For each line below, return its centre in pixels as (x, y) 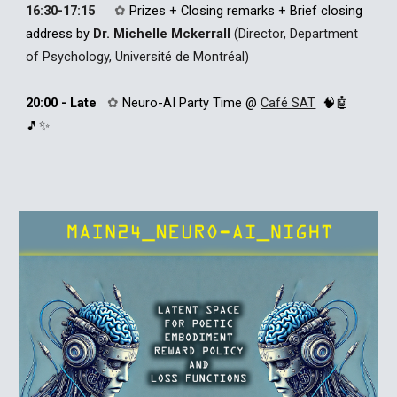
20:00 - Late (62, 103)
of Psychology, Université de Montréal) (138, 57)
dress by (67, 34)
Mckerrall (203, 34)
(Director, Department (296, 34)
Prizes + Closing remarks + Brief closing (246, 11)
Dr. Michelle (132, 34)
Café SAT (288, 103)
